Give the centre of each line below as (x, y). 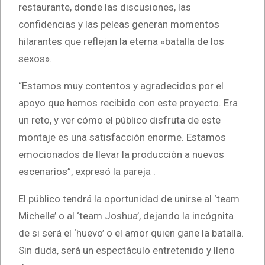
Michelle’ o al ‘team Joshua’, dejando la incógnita (126, 216)
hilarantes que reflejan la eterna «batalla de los (121, 41)
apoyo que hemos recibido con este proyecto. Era (128, 103)
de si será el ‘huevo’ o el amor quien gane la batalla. (131, 233)
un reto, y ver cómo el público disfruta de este (119, 120)
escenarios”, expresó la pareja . (87, 171)
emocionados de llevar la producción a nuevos (121, 154)
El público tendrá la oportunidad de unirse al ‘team (129, 198)
